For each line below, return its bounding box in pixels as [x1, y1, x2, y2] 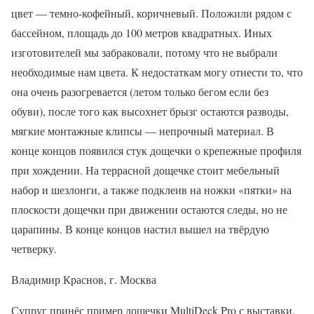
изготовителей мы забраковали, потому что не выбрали [11, 44, 278, 60]
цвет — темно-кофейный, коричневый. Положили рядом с [11, 5, 292, 20]
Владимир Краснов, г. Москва [11, 271, 156, 287]
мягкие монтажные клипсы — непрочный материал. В [11, 123, 274, 138]
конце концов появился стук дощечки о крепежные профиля [11, 142, 301, 158]
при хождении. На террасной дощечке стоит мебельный [11, 162, 280, 177]
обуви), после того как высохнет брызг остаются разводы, [11, 103, 289, 118]
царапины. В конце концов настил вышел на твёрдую [11, 221, 269, 236]
